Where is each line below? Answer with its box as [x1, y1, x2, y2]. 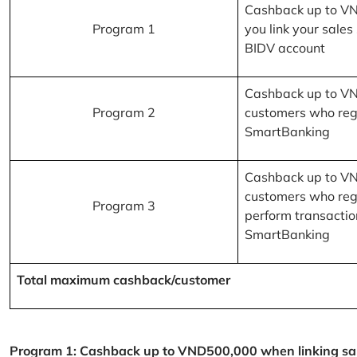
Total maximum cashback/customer [17, 272, 230, 288]
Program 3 [92, 198, 155, 214]
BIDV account [245, 40, 325, 57]
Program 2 [92, 104, 155, 121]
